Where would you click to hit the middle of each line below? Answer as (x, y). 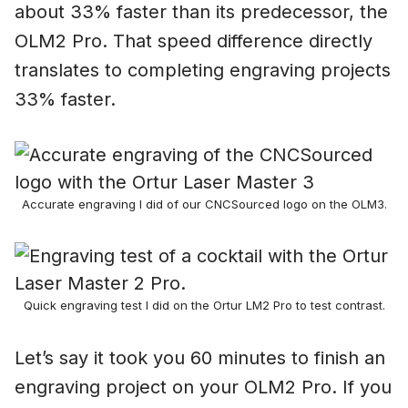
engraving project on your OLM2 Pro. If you (203, 387)
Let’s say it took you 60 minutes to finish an (200, 357)
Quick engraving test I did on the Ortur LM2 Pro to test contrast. (204, 305)
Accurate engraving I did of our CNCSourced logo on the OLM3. (204, 204)
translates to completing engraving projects (203, 70)
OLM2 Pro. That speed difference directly (194, 41)
